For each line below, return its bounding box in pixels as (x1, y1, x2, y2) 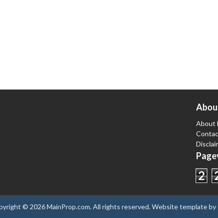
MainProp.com (46, 202, 90, 211)
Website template (151, 202, 207, 211)
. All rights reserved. (90, 202, 152, 211)
